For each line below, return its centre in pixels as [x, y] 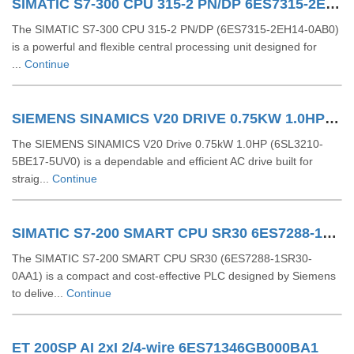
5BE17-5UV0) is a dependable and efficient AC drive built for [162, 161]
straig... [32, 179]
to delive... [39, 293]
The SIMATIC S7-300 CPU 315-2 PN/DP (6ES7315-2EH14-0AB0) [175, 29]
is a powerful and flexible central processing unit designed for [164, 47]
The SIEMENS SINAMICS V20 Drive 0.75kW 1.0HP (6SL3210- [168, 144]
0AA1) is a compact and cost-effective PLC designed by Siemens [174, 276]
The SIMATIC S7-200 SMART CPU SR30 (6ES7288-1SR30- [162, 258]
